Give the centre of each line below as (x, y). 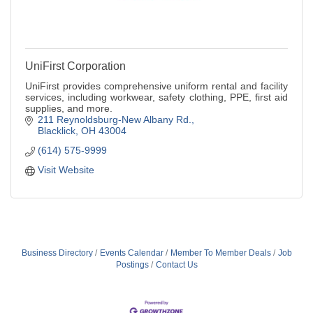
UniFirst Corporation (75, 66)
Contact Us (176, 265)
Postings (132, 265)
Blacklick (56, 131)
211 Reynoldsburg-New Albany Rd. (114, 120)
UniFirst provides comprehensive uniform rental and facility (156, 86)
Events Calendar (131, 253)
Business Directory (57, 253)
